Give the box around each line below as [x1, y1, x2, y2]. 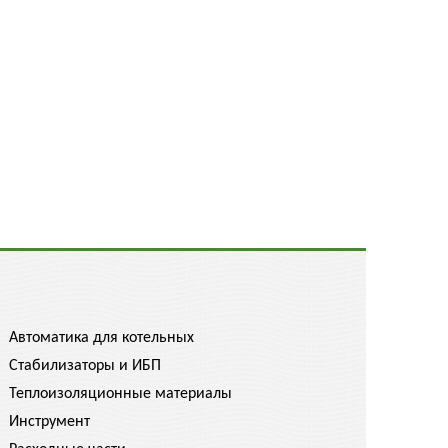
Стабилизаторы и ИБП [9, 358, 161, 374]
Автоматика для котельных [9, 330, 194, 346]
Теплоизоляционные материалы [9, 386, 232, 402]
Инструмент [9, 414, 90, 430]
